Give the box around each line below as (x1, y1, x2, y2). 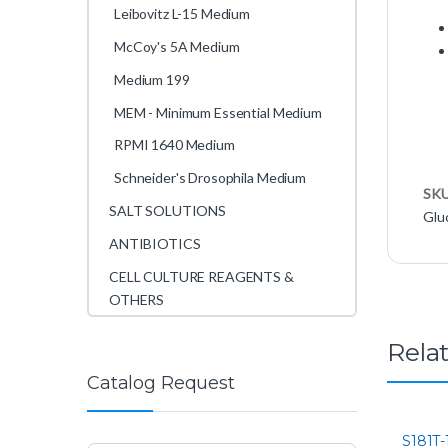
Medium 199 (114, 70, 190, 88)
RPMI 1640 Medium (114, 136, 235, 154)
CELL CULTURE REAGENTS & (109, 267, 294, 285)
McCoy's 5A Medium (114, 38, 240, 56)
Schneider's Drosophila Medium (114, 169, 306, 187)
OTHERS (109, 290, 165, 308)
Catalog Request (87, 371, 235, 394)
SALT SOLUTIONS (109, 201, 227, 219)
